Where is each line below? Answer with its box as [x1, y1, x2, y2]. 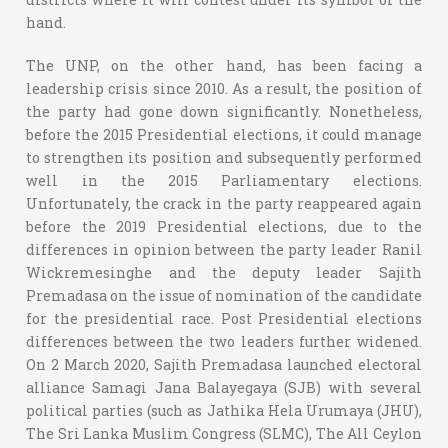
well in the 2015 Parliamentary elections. [26, 170, 422, 190]
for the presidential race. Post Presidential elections [26, 308, 422, 328]
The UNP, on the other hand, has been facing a [26, 55, 422, 75]
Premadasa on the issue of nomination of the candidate [26, 285, 422, 305]
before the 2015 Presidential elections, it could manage [26, 124, 422, 144]
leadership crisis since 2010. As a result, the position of [26, 78, 422, 98]
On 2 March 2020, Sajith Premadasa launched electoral [26, 354, 422, 374]
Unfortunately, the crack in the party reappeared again [26, 193, 422, 213]
